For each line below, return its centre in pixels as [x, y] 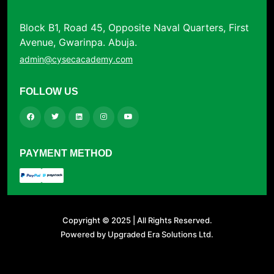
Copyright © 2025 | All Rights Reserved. [137, 220]
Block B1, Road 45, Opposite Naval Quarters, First [134, 27]
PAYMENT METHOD [66, 153]
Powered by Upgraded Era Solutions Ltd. [137, 234]
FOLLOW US [49, 91]
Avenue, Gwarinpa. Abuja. [78, 42]
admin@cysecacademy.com [76, 59]
